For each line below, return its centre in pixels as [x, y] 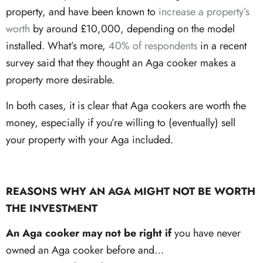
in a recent [222, 46]
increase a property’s [204, 12]
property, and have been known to [82, 12]
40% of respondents [153, 46]
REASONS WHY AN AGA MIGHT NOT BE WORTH [131, 192]
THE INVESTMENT [52, 209]
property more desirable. [60, 80]
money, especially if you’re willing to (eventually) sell [121, 123]
